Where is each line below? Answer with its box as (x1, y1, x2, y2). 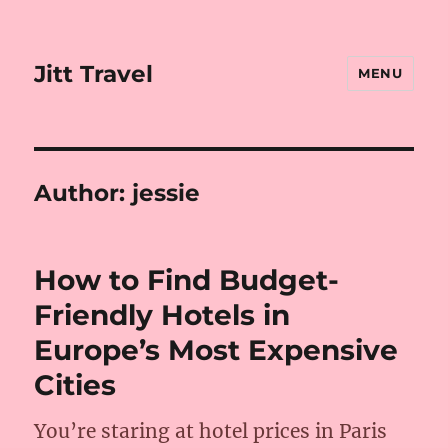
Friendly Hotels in (34, 298, 291, 332)
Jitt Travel (34, 59, 154, 88)
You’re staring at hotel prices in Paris (34, 419, 388, 443)
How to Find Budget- (34, 263, 340, 297)
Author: (34, 179, 133, 207)
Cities (34, 368, 117, 402)
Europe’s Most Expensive (34, 333, 399, 367)
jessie (132, 179, 201, 207)
